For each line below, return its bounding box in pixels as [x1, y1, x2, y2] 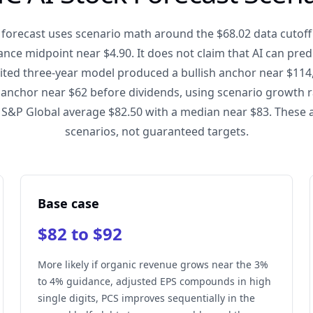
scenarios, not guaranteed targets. [64, 124, 249, 139]
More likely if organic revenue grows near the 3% [38, 258, 269, 271]
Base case [38, 195, 100, 212]
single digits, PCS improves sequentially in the [38, 291, 256, 305]
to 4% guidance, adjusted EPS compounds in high [38, 275, 272, 288]
